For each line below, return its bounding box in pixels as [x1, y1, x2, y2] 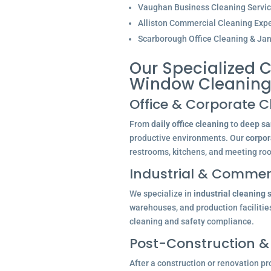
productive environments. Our [129, 133, 246, 143]
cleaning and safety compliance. [129, 217, 254, 226]
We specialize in [129, 189, 194, 198]
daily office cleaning [151, 119, 229, 129]
